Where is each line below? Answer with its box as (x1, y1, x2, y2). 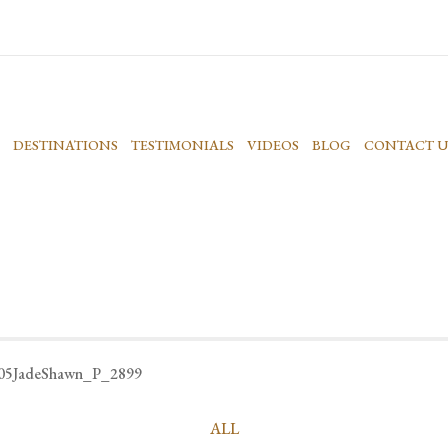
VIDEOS (246, 135, 299, 154)
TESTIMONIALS (130, 135, 234, 154)
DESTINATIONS (12, 135, 118, 154)
